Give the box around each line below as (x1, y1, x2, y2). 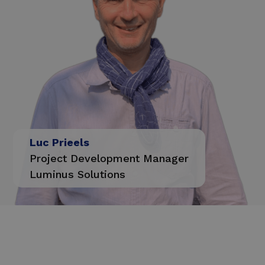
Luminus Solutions (30, 167, 126, 180)
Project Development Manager (30, 151, 189, 164)
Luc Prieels (30, 135, 90, 148)
